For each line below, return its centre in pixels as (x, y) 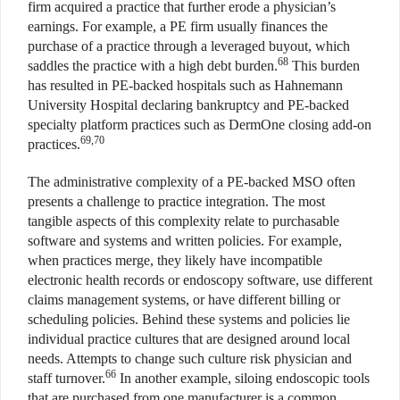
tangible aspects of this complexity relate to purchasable (183, 221)
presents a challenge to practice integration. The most (176, 201)
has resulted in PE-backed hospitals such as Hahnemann (185, 85)
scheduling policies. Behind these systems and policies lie (189, 319)
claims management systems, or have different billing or (184, 299)
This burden (324, 65)
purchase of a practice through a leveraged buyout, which (189, 46)
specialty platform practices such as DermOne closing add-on (200, 124)
